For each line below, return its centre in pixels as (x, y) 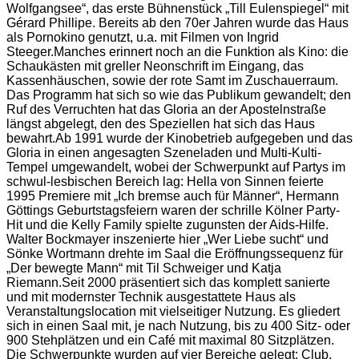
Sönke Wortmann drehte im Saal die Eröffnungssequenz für (175, 253)
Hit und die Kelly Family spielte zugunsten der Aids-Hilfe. (167, 224)
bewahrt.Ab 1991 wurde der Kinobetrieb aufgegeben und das (179, 138)
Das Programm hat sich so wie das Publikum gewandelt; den (179, 95)
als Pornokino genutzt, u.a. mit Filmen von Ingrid (143, 37)
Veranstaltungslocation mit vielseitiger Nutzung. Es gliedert (173, 311)
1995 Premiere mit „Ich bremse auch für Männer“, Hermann (173, 196)
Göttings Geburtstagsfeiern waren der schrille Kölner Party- (173, 210)
